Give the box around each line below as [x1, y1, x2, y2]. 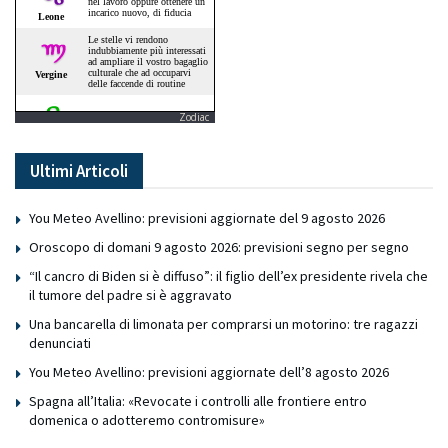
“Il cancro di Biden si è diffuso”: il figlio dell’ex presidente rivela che [29, 267, 428, 286]
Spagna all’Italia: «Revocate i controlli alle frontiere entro [29, 392, 367, 411]
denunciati [29, 334, 91, 353]
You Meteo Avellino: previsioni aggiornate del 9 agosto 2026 [29, 209, 385, 228]
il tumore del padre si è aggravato [29, 286, 232, 305]
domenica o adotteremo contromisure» [29, 411, 265, 430]
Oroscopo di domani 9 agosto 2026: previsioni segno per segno [29, 238, 409, 257]
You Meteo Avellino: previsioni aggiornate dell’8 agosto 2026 [29, 363, 389, 382]
